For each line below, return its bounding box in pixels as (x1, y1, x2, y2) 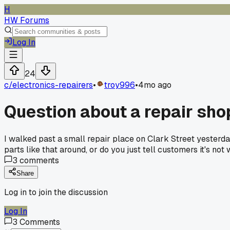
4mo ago (138, 80, 171, 90)
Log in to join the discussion (4, 186, 108, 198)
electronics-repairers (12, 80, 93, 90)
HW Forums (4, 15, 49, 26)
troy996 (104, 80, 135, 90)
